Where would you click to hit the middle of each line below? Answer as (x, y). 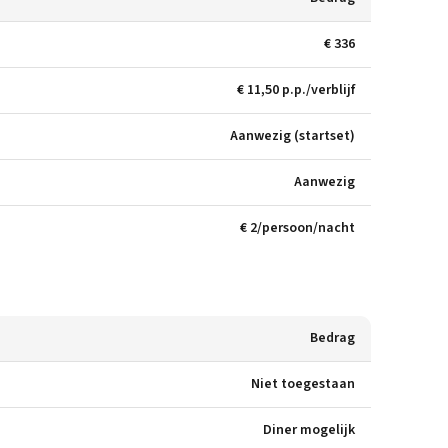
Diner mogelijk (309, 430)
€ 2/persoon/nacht (297, 228)
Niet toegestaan (303, 384)
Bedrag (332, 338)
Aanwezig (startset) (292, 136)
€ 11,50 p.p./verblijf (296, 90)
